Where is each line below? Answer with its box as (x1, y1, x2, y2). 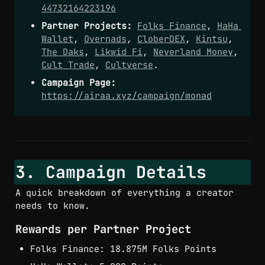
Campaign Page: (41, 76, 116, 89)
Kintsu (196, 33, 228, 45)
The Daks (41, 46, 84, 58)
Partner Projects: (41, 20, 132, 32)
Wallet (41, 33, 73, 45)
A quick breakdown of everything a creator (15, 187, 234, 199)
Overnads (84, 33, 127, 45)
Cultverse (105, 59, 153, 71)
